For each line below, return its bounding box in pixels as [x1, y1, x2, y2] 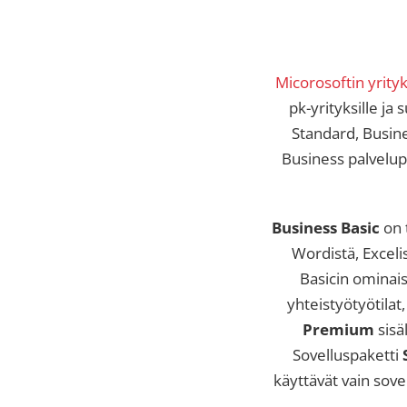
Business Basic [272, 216, 381, 238]
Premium [303, 318, 375, 340]
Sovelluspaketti [292, 343, 402, 365]
